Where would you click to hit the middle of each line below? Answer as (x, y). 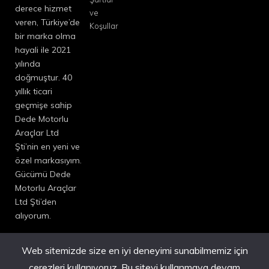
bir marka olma (45, 36)
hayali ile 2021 (43, 50)
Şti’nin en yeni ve (47, 146)
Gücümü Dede (43, 174)
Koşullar (104, 26)
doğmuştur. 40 (44, 77)
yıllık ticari (34, 91)
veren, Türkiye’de (47, 22)
